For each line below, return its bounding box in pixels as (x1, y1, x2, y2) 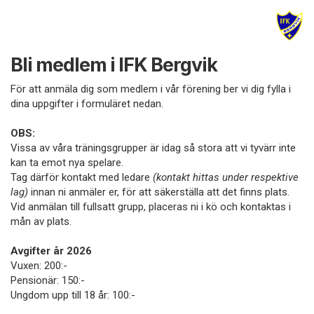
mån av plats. (11, 215, 71, 228)
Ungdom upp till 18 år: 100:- (11, 289, 135, 302)
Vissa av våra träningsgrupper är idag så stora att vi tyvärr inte (11, 142, 296, 155)
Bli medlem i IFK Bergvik (11, 53, 217, 77)
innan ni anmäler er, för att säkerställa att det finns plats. (28, 186, 289, 199)
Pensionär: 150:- (11, 274, 85, 287)
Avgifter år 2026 (11, 245, 92, 258)
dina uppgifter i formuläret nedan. (11, 97, 163, 111)
